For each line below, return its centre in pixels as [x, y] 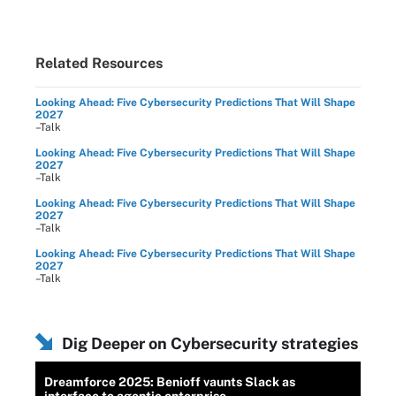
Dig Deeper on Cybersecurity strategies [210, 343]
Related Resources [99, 63]
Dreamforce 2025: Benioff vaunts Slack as [170, 381]
